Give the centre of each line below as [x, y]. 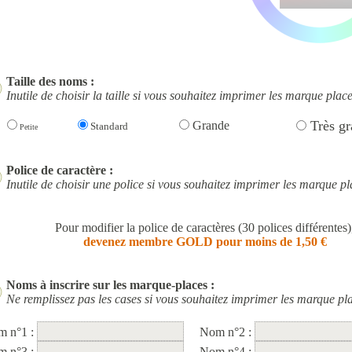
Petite [27, 127]
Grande [209, 125]
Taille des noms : [50, 81]
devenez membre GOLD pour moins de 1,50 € [205, 242]
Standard [108, 126]
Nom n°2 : [227, 332]
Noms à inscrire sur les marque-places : [110, 285]
